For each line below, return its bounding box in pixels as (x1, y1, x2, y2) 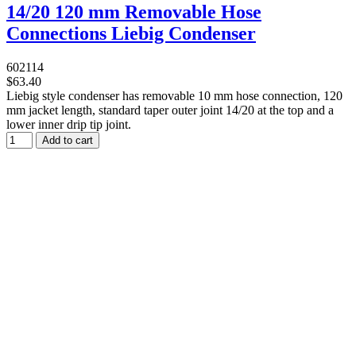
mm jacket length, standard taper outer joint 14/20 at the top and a (6, 103, 334, 117)
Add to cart (42, 133, 93, 146)
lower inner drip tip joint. (6, 117, 131, 131)
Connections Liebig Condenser (6, 22, 256, 44)
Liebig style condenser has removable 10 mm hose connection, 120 (6, 88, 342, 103)
